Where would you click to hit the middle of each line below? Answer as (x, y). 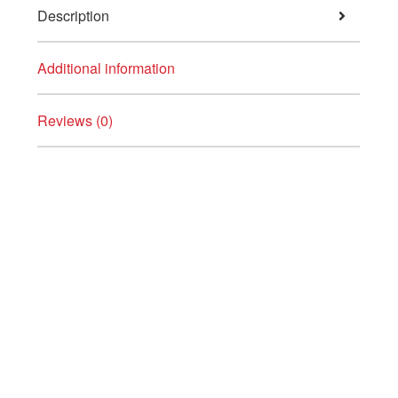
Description (73, 16)
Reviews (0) (75, 121)
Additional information (106, 68)
